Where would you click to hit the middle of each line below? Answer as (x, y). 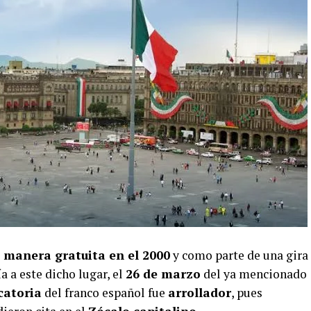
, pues (247, 292)
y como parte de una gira (239, 255)
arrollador (200, 292)
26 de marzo (163, 274)
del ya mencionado (254, 274)
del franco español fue (105, 292)
